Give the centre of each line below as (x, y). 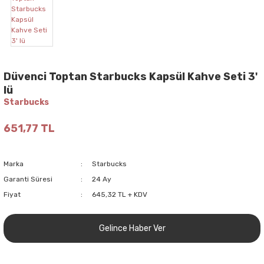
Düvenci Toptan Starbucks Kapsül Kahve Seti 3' (131, 76)
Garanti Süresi (28, 179)
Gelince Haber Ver (132, 228)
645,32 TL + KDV (119, 194)
